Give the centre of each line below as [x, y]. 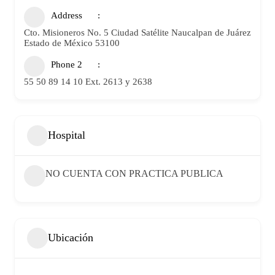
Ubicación [71, 238]
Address [67, 15]
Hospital [67, 135]
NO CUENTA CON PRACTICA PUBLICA [134, 173]
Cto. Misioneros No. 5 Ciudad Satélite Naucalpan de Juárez [137, 32]
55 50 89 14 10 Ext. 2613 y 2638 [88, 81]
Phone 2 [67, 64]
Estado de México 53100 [72, 43]
